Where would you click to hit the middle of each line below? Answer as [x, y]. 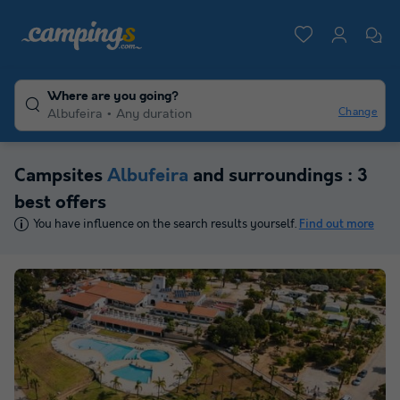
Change [358, 112]
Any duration [154, 114]
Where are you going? [113, 96]
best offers [60, 203]
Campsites [61, 176]
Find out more [336, 225]
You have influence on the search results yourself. [166, 225]
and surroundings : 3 [278, 176]
